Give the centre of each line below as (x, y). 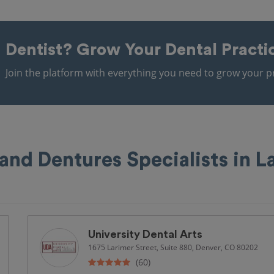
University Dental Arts (145, 234)
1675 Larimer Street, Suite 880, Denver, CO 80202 (173, 247)
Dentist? (41, 50)
